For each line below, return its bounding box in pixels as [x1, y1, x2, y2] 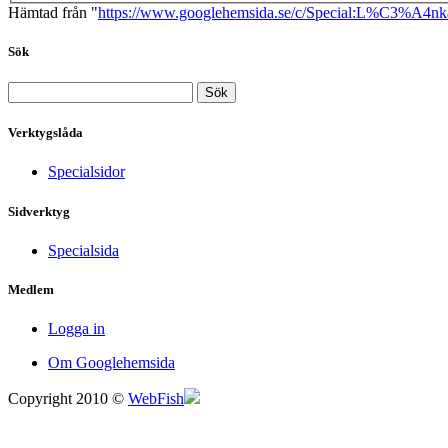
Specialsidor [48, 163, 125, 181]
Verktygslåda [8, 125, 83, 141]
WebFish [128, 390, 184, 408]
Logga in [48, 320, 105, 338]
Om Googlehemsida [48, 354, 175, 372]
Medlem [8, 281, 54, 297]
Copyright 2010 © [8, 390, 128, 408]
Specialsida [48, 241, 119, 259]
